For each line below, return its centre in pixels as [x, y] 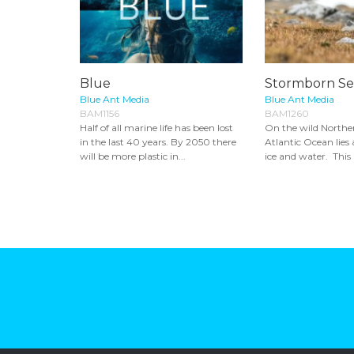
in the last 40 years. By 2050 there [158, 141]
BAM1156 [100, 113]
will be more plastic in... [133, 156]
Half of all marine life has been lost [156, 127]
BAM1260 [287, 113]
